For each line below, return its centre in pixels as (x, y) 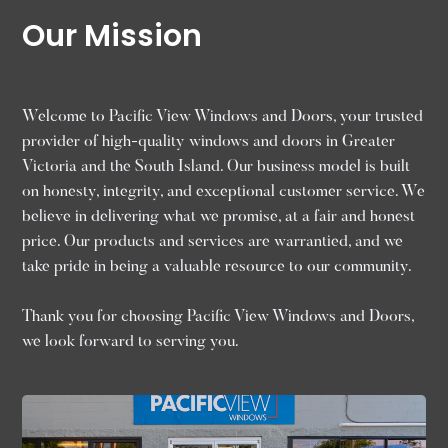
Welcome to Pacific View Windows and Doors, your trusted (223, 117)
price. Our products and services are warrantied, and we (213, 242)
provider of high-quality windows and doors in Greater (209, 142)
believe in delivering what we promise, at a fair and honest (219, 217)
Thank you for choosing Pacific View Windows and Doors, (218, 317)
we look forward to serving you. (131, 342)
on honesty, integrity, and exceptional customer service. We (224, 192)
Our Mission (112, 36)
